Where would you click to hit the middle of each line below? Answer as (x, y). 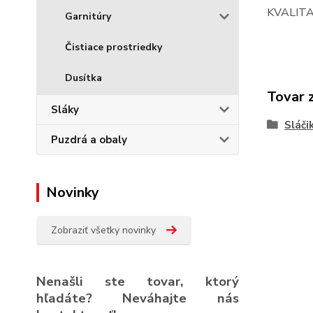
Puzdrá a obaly (89, 140)
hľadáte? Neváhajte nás (138, 298)
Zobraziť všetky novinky (103, 230)
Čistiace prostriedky (114, 47)
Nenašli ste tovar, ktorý (138, 282)
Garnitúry (88, 16)
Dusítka (83, 78)
